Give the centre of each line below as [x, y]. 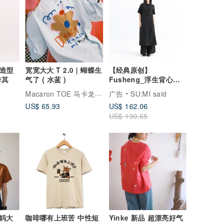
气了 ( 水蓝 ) [46, 79]
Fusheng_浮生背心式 [144, 79]
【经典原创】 [130, 70]
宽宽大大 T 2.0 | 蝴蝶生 [64, 70]
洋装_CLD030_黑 [137, 88]
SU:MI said [149, 93]
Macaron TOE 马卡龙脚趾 [98, 92]
